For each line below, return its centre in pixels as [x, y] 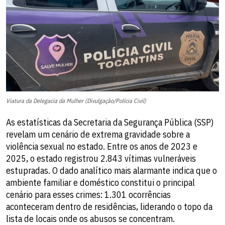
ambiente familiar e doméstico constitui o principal [100, 183]
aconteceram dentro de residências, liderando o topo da [109, 207]
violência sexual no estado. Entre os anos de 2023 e [102, 147]
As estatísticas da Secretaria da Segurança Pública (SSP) [110, 123]
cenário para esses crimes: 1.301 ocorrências [88, 195]
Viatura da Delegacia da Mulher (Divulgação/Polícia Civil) [76, 101]
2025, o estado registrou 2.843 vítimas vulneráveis [101, 159]
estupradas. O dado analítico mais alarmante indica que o [111, 171]
